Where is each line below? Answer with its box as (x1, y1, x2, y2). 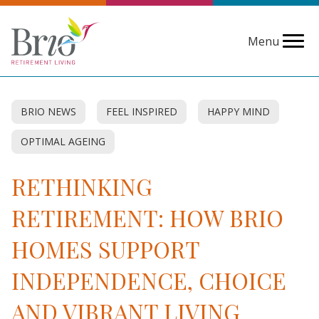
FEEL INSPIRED (106, 105, 177, 119)
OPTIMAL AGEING (21, 135, 105, 149)
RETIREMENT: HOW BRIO (11, 202, 283, 234)
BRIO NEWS (21, 105, 76, 119)
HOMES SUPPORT (11, 234, 199, 265)
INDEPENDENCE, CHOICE (11, 265, 286, 296)
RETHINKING (11, 171, 152, 202)
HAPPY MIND (207, 105, 270, 119)
